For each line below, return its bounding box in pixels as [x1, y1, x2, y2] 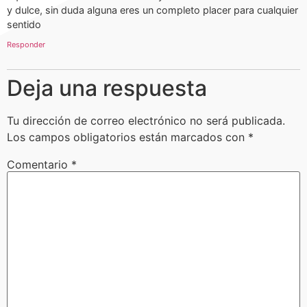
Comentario [7, 158, 71, 172]
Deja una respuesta [7, 75, 207, 102]
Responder [7, 40, 45, 50]
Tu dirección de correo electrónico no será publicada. [7, 114, 285, 128]
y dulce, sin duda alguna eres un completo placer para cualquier [7, 3, 298, 16]
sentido [7, 18, 41, 30]
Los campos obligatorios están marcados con [7, 130, 248, 145]
